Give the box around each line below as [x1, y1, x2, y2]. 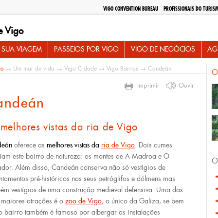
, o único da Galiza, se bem [102, 197, 184, 205]
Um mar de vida [13, 65, 54, 73]
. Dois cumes [135, 141, 172, 149]
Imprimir [137, 81, 159, 90]
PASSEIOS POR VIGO [54, 45, 119, 54]
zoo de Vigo [65, 197, 102, 205]
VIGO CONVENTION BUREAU [103, 5, 158, 12]
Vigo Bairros [107, 65, 138, 73]
